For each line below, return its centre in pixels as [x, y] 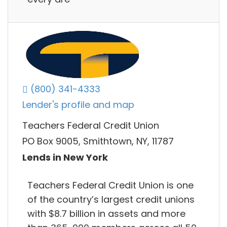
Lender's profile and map [78, 105]
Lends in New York [65, 157]
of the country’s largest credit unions [111, 199]
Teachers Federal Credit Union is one [110, 185]
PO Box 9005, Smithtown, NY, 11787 [98, 141]
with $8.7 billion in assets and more [106, 213]
